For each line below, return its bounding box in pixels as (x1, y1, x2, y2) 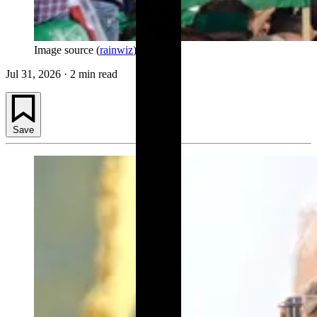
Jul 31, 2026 (6, 68, 61, 81)
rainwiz (100, 44, 133, 57)
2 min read (70, 68, 117, 81)
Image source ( (34, 44, 100, 57)
